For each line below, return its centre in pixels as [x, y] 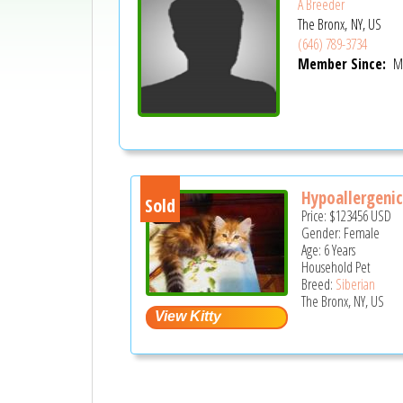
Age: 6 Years [329, 250]
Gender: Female [341, 233]
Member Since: [343, 64]
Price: [316, 215]
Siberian [356, 284]
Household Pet [336, 267]
